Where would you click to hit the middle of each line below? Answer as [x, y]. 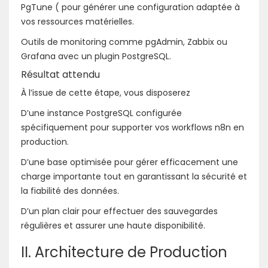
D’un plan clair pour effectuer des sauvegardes [119, 211]
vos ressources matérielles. [77, 21]
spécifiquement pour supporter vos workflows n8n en [133, 127]
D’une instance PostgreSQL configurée [101, 113]
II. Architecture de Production [124, 252]
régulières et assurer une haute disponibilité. [113, 225]
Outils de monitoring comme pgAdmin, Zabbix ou [124, 42]
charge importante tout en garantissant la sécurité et [134, 176]
